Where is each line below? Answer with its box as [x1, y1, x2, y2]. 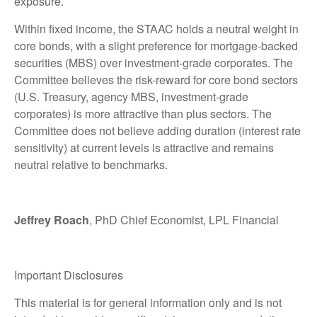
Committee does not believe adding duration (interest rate [14, 122, 301, 139]
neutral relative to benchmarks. [14, 156, 168, 173]
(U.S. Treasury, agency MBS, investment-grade [14, 88, 248, 105]
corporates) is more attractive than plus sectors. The [14, 105, 272, 122]
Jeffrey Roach [14, 211, 89, 228]
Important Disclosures [14, 266, 123, 283]
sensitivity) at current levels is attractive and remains [14, 139, 274, 156]
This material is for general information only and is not [14, 294, 282, 311]
